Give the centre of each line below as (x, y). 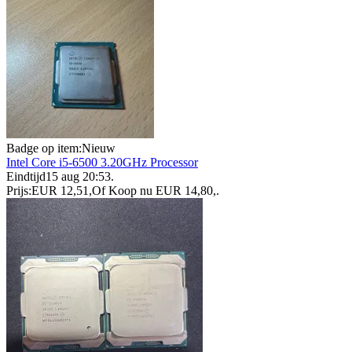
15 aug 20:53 (78, 177)
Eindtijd (26, 177)
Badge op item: (44, 148)
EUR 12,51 (60, 191)
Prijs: (19, 191)
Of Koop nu (122, 191)
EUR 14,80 (184, 191)
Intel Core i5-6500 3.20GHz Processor (102, 163)
